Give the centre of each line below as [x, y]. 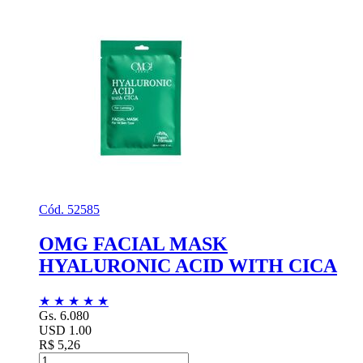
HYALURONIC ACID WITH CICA [188, 265]
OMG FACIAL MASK [133, 243]
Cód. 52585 [69, 209]
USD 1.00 [65, 330]
